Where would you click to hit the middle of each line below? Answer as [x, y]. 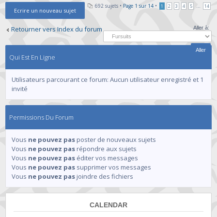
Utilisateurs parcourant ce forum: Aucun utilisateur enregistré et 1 [108, 79]
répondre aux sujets [106, 148]
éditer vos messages [107, 158]
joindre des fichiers [104, 176]
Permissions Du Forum [42, 117]
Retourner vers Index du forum [57, 29]
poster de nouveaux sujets [116, 139]
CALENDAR [108, 205]
